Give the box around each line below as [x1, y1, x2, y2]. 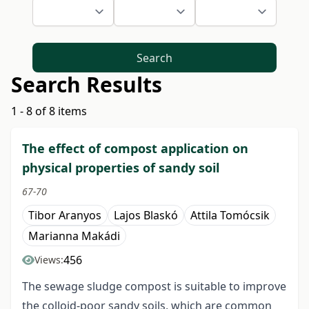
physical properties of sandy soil [22, 159, 219, 177]
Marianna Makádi [28, 228, 120, 244]
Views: [34, 253, 63, 267]
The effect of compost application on [22, 140, 248, 157]
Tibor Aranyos [28, 208, 101, 223]
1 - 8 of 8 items [11, 103, 87, 119]
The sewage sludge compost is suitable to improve [22, 279, 286, 295]
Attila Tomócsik [190, 208, 270, 223]
